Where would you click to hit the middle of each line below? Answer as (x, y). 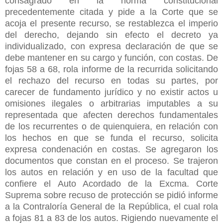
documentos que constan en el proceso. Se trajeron (111, 161)
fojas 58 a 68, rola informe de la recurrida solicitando (111, 69)
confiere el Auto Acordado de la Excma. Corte (111, 183)
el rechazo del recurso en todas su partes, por (111, 80)
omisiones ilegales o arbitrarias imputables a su (111, 103)
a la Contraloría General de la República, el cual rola (111, 206)
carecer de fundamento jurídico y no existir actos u (111, 92)
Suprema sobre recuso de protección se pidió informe (111, 195)
